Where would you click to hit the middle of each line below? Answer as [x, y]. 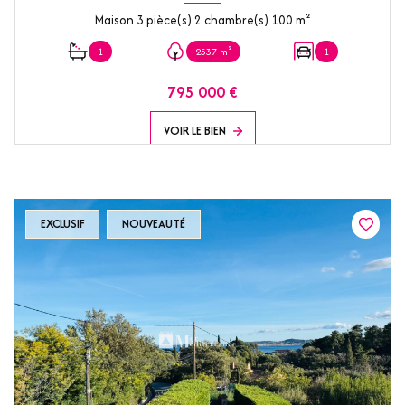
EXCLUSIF [62, 224]
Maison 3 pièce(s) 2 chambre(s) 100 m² [303, 20]
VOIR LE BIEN [194, 131]
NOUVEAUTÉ [154, 224]
